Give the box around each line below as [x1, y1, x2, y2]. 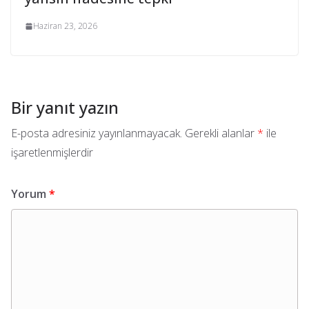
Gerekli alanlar [185, 126, 257, 141]
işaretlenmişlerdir [11, 145, 93, 161]
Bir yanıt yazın [11, 96, 119, 119]
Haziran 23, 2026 [33, 20, 97, 32]
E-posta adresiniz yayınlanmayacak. [11, 126, 182, 141]
